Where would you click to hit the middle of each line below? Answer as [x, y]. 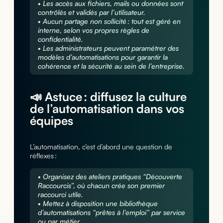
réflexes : [43, 156]
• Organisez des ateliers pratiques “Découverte [110, 177]
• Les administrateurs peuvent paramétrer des [108, 48]
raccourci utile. [60, 195]
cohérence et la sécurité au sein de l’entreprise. [111, 66]
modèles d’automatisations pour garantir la [103, 57]
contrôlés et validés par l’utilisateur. [91, 12]
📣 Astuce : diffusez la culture [108, 97]
